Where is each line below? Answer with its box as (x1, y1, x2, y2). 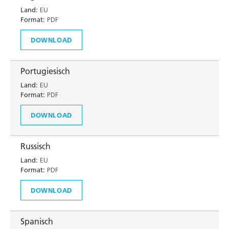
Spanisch (20, 216, 53, 226)
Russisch (20, 141, 51, 151)
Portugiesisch (20, 66, 70, 76)
